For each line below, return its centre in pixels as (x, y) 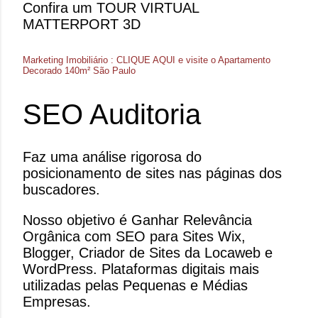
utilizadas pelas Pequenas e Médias (135, 286)
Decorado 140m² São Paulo (79, 71)
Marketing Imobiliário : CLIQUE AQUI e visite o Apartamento (147, 60)
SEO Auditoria (112, 114)
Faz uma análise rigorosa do (112, 157)
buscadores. (61, 190)
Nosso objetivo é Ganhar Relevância (137, 220)
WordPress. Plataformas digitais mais (141, 269)
